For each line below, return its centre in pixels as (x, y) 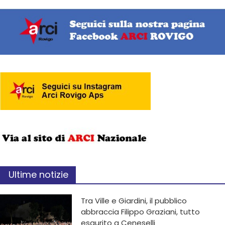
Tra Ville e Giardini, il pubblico (134, 201)
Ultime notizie (38, 175)
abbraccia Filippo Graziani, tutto (141, 212)
